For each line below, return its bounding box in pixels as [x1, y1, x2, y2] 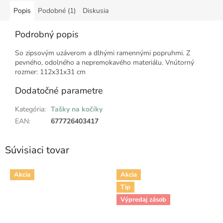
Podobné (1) [38, 6, 76, 16]
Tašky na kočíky [51, 105, 103, 114]
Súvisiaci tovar [5, 143, 69, 157]
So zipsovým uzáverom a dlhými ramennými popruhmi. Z [15, 48, 190, 58]
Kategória [15, 105, 44, 114]
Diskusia [83, 6, 109, 16]
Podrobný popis [15, 28, 79, 41]
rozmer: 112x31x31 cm [15, 67, 86, 77]
